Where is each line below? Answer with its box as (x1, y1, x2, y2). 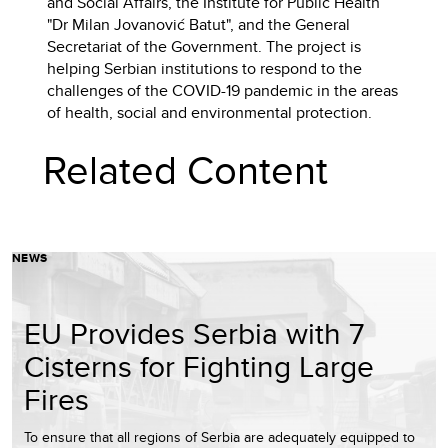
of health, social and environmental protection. (47, 101, 373, 125)
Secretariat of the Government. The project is (47, 35, 362, 59)
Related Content (43, 141, 329, 199)
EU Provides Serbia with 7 (24, 312, 364, 355)
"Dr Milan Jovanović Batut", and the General (47, 13, 351, 37)
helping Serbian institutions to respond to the (47, 57, 363, 81)
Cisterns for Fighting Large (24, 345, 374, 388)
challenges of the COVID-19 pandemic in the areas (47, 79, 399, 103)
